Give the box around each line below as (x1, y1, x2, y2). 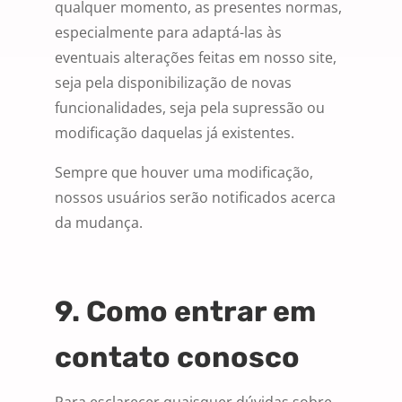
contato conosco (55, 340, 300, 375)
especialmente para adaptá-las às (55, 22, 282, 43)
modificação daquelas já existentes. (55, 123, 294, 144)
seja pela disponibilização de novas (55, 73, 292, 93)
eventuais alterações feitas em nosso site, (55, 48, 336, 68)
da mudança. (55, 213, 143, 233)
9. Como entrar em (55, 294, 316, 329)
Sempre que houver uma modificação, (55, 162, 313, 183)
